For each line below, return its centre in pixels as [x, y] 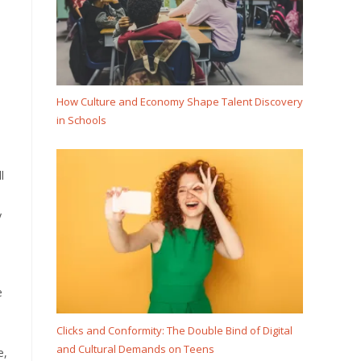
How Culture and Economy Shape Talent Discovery [180, 102]
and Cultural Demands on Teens [135, 349]
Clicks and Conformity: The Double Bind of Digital [174, 331]
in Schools [81, 120]
